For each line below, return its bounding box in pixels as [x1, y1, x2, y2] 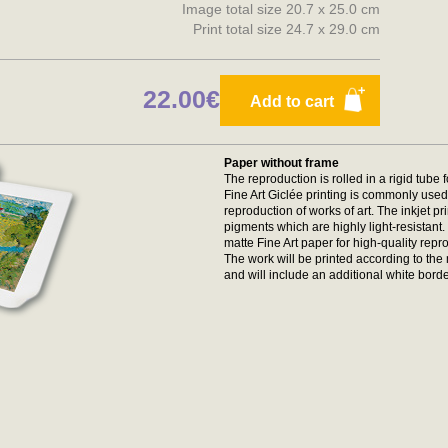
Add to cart [250, 93, 335, 110]
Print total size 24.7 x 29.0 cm [193, 21, 380, 37]
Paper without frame [224, 156, 339, 170]
